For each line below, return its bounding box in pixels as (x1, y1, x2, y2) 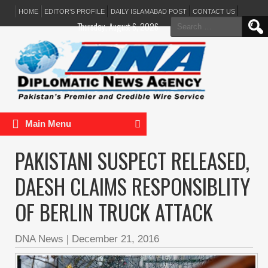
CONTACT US (193, 8, 235, 15)
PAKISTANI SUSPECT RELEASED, (15, 145, 249, 176)
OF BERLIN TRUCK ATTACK (15, 196, 213, 227)
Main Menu (25, 118, 71, 129)
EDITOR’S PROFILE (44, 8, 105, 15)
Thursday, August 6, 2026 (77, 20, 159, 33)
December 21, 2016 (72, 233, 159, 245)
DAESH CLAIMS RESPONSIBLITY (15, 170, 250, 202)
